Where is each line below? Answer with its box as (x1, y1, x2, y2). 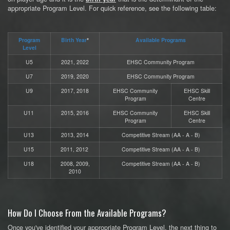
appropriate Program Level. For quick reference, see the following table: (8, 3, 217, 13)
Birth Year (61, 36, 87, 44)
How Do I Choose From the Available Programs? (8, 206, 166, 219)
